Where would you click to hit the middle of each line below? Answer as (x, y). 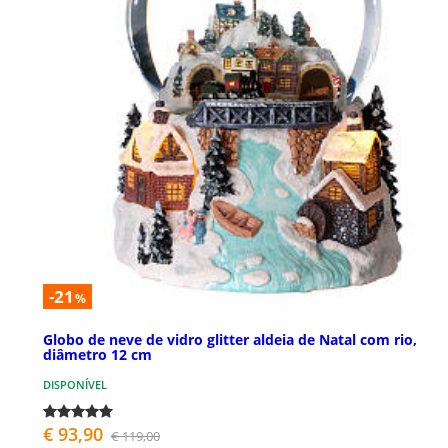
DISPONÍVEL (75, 385)
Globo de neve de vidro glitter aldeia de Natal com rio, (230, 340)
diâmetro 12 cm (97, 355)
